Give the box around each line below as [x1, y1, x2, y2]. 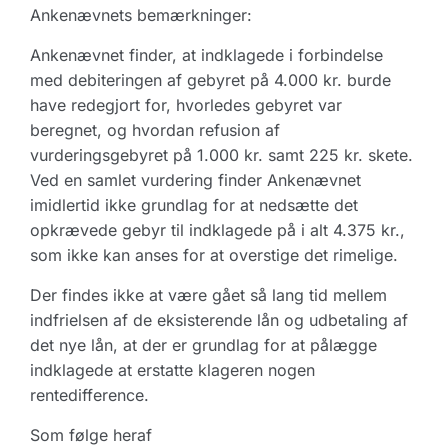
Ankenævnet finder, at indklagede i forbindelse [30, 45, 383, 65]
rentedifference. [30, 385, 149, 405]
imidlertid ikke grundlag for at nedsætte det [30, 195, 358, 215]
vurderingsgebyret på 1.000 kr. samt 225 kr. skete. [30, 145, 413, 165]
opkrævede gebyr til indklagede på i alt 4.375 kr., [30, 220, 405, 240]
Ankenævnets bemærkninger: [30, 5, 252, 25]
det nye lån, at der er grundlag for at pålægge [30, 335, 377, 355]
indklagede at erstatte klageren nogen [30, 360, 315, 380]
